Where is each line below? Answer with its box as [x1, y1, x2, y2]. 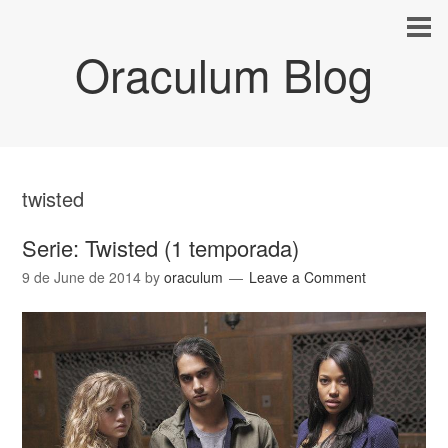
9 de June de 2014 [22, 267, 142, 287]
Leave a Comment [249, 267, 367, 287]
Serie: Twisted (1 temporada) [22, 232, 300, 263]
